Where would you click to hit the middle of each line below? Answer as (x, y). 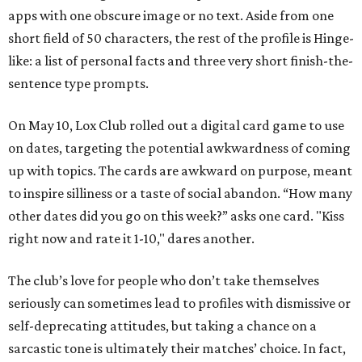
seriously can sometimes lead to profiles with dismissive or (179, 303)
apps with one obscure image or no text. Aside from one (171, 15)
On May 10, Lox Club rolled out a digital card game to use (176, 125)
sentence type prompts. (78, 83)
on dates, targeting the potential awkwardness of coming (179, 148)
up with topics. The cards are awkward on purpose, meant (180, 170)
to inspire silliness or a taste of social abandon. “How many (180, 193)
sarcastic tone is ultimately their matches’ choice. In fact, (177, 348)
